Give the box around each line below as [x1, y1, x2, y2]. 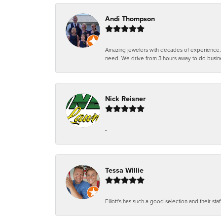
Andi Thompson [105, 13, 155, 24]
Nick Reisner [105, 93, 146, 104]
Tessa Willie [105, 165, 144, 175]
